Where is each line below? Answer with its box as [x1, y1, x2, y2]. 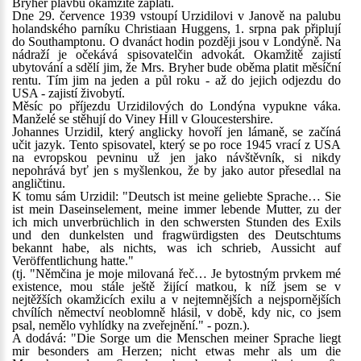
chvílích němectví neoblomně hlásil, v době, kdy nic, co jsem [12, 305, 341, 319]
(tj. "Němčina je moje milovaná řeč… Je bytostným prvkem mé [12, 267, 341, 280]
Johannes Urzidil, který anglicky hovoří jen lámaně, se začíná [12, 125, 341, 139]
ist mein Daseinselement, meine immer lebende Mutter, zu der [12, 202, 341, 216]
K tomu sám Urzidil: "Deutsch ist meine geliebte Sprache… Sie [12, 189, 341, 203]
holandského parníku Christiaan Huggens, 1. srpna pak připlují [12, 22, 341, 35]
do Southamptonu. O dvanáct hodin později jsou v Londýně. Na [12, 35, 341, 48]
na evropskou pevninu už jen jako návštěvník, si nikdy [12, 151, 341, 164]
